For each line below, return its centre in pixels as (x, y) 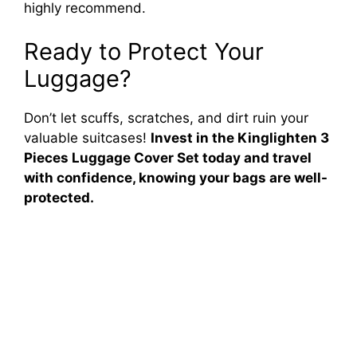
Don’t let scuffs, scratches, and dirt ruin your (166, 118)
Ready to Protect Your (144, 52)
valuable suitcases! (87, 138)
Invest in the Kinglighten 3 (240, 138)
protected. (59, 198)
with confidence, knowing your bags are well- (176, 178)
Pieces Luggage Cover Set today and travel (168, 158)
